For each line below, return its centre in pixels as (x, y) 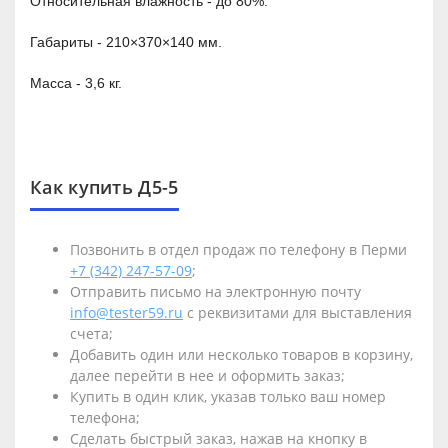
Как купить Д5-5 (104, 187)
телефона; (105, 417)
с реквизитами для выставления (297, 312)
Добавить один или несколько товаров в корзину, (241, 354)
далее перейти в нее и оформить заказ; (207, 375)
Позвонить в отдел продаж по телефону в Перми (238, 249)
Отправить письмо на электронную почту (215, 291)
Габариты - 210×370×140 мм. (126, 42)
